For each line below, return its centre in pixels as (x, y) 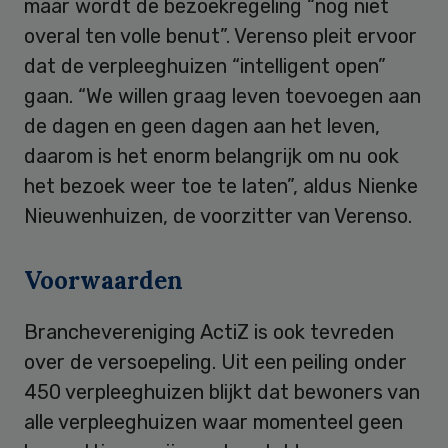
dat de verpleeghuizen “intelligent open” (205, 65)
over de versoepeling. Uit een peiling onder (215, 361)
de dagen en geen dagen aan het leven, (202, 125)
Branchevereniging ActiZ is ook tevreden (209, 331)
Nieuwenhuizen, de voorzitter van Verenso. (218, 215)
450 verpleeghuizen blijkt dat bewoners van (222, 391)
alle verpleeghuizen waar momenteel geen (213, 421)
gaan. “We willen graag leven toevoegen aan (222, 95)
